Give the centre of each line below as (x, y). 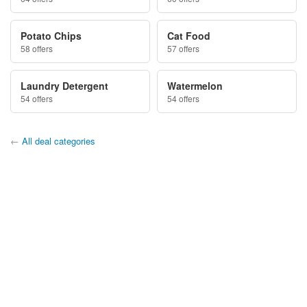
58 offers (37, 48)
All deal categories (59, 140)
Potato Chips (51, 35)
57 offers (183, 48)
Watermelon (195, 85)
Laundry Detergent (64, 85)
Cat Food (189, 35)
